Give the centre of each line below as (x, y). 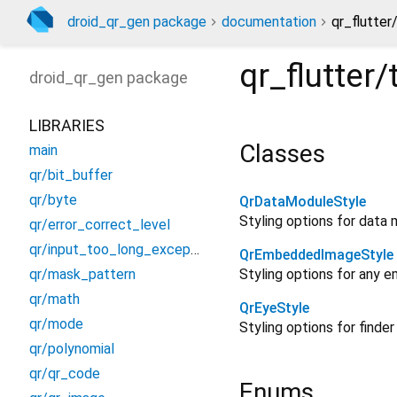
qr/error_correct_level (100, 225)
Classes (282, 154)
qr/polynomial (72, 349)
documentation (269, 22)
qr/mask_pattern (82, 274)
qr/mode (56, 324)
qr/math (54, 299)
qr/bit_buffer (71, 175)
